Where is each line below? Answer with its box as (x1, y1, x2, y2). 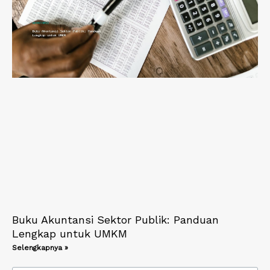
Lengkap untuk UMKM (12, 227, 127, 240)
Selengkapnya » (12, 243, 68, 252)
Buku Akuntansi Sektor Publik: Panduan (12, 213, 219, 226)
